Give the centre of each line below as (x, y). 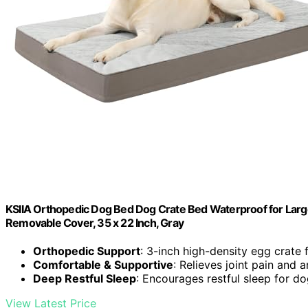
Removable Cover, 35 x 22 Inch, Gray (95, 223)
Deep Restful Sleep (85, 279)
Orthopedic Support (87, 251)
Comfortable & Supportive (103, 265)
